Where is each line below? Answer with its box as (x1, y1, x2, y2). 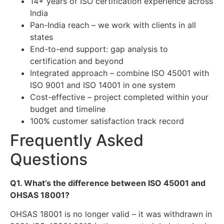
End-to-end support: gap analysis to (30, 43, 168, 54)
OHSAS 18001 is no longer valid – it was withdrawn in (10, 209, 212, 219)
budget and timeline (30, 103, 105, 114)
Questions (10, 149, 87, 169)
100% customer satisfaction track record (30, 115, 184, 126)
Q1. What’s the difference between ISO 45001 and (10, 177, 205, 188)
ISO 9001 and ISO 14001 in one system (30, 79, 175, 90)
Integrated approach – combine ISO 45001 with (30, 67, 209, 78)
